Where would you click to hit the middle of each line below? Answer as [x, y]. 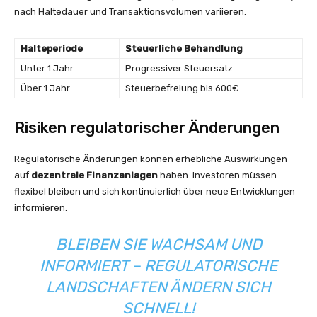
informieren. [41, 208]
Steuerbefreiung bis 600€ [182, 88]
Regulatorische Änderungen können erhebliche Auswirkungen [151, 159]
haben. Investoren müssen [217, 175]
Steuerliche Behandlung [184, 48]
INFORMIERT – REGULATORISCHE [158, 266]
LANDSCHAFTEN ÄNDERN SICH [158, 287]
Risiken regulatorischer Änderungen [147, 128]
